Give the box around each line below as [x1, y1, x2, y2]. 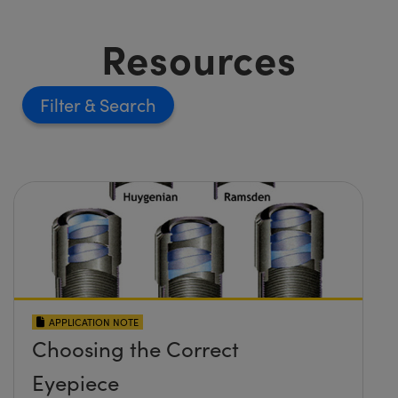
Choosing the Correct [32, 334, 239, 363]
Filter [40, 92, 84, 117]
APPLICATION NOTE [49, 315, 139, 330]
